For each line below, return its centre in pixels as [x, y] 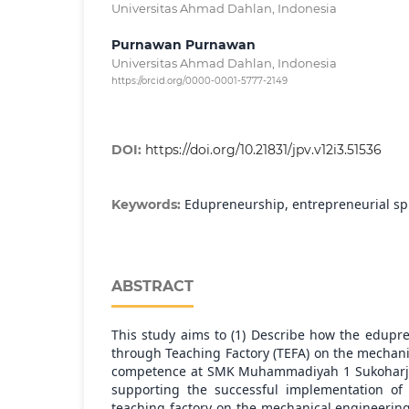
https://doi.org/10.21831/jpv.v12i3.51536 [263, 150]
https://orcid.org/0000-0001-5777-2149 [199, 81]
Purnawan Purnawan [184, 45]
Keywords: [148, 205]
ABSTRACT [152, 287]
